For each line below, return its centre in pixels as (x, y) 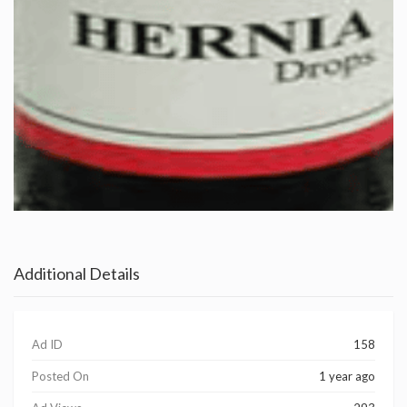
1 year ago (347, 377)
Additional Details (77, 274)
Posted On (60, 377)
